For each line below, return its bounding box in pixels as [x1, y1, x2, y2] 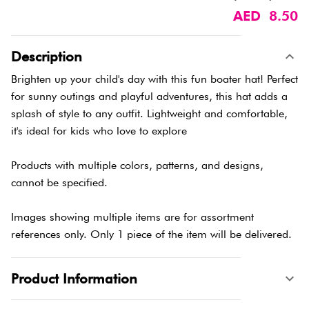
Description [11, 48, 82, 65]
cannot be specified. [11, 175, 108, 189]
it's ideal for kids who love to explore [11, 123, 187, 137]
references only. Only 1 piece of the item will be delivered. [11, 227, 292, 241]
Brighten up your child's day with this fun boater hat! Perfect [11, 72, 298, 86]
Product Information [11, 270, 137, 287]
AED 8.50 [233, 7, 298, 24]
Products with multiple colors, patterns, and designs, [11, 158, 263, 172]
